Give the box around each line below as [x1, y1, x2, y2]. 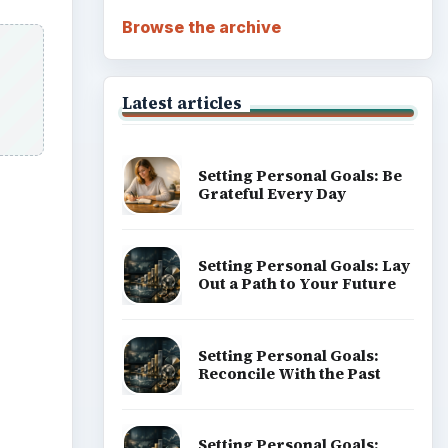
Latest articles [121, 91, 242, 114]
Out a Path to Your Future [197, 272, 396, 294]
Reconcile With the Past [197, 362, 381, 384]
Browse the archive [121, 17, 281, 38]
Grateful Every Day [197, 182, 346, 204]
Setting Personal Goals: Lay [197, 254, 410, 276]
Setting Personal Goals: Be [197, 164, 402, 186]
